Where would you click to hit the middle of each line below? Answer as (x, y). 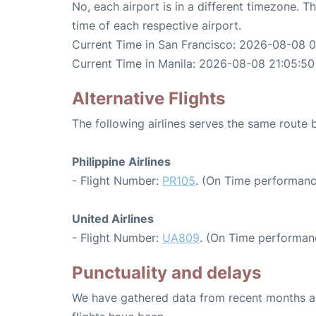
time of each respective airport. (157, 26)
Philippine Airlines (121, 162)
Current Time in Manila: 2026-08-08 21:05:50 (193, 64)
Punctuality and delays (166, 273)
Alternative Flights (148, 99)
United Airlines (113, 219)
